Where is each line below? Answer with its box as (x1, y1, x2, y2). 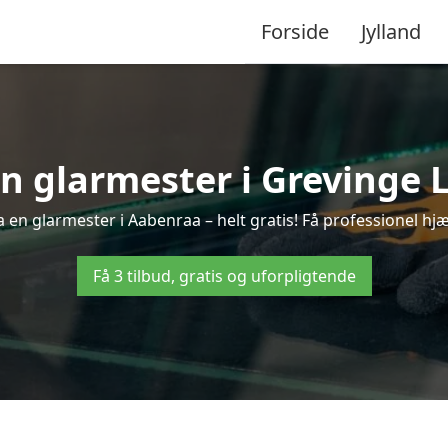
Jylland (361, 17, 421, 45)
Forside (261, 17, 329, 45)
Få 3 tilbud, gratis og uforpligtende (92, 265, 356, 287)
